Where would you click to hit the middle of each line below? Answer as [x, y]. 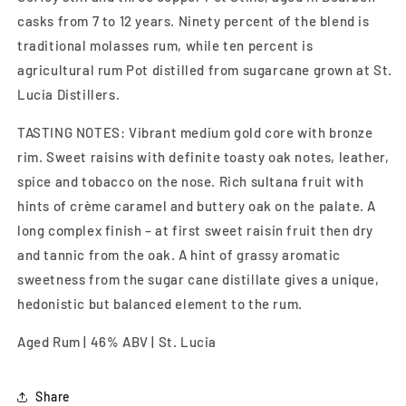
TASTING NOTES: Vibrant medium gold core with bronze [195, 132]
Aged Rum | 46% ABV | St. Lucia [117, 341]
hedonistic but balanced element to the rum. [160, 303]
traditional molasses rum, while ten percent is [165, 45]
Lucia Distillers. [69, 94]
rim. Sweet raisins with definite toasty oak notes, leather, [203, 156]
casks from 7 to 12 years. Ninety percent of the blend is [193, 20]
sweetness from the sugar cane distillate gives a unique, [198, 279]
